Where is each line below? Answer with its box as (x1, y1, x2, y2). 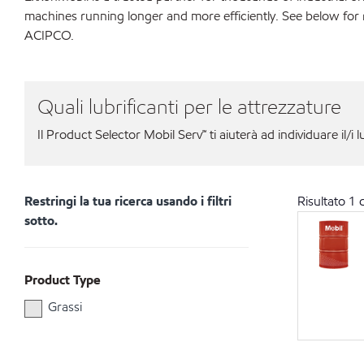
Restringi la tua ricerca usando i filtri (24, 193, 232, 210)
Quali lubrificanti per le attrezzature (37, 93, 341, 119)
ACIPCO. (24, 27, 74, 44)
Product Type (24, 271, 101, 288)
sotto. (24, 212, 58, 229)
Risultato (297, 193, 349, 210)
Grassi (48, 298, 82, 315)
